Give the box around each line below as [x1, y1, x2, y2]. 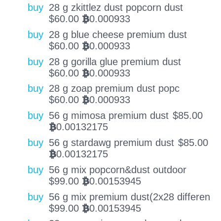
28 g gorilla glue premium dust [48, 56, 181, 67]
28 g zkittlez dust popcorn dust [48, 2, 183, 13]
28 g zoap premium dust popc [48, 83, 180, 94]
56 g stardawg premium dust [48, 137, 174, 148]
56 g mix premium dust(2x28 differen [48, 191, 210, 202]
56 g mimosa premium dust [48, 110, 169, 121]
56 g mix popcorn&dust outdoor [48, 164, 186, 175]
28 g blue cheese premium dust [48, 29, 187, 40]
